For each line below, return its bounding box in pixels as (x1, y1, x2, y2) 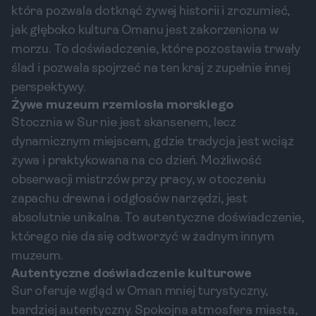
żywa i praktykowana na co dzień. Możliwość (11, 154, 262, 168)
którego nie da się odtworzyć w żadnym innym (11, 231, 275, 244)
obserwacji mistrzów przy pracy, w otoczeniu (11, 174, 267, 187)
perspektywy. (11, 81, 85, 95)
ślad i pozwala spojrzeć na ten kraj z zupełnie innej (11, 62, 291, 75)
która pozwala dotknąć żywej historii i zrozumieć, (11, 5, 291, 18)
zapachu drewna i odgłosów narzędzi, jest (11, 193, 248, 206)
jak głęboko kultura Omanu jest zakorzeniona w (11, 24, 279, 37)
